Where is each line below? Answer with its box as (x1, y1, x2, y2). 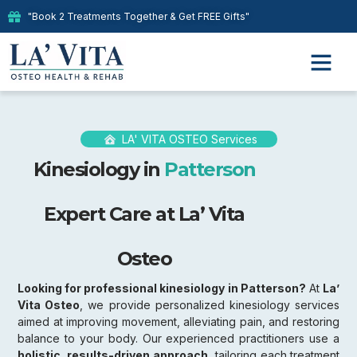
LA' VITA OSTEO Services (122, 132, 258, 147)
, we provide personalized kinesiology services (80, 298, 340, 312)
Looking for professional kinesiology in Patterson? (18, 281, 306, 296)
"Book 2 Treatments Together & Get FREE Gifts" (28, 10, 249, 22)
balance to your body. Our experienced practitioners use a (18, 331, 339, 346)
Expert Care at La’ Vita (44, 202, 245, 226)
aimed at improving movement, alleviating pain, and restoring (18, 315, 339, 329)
